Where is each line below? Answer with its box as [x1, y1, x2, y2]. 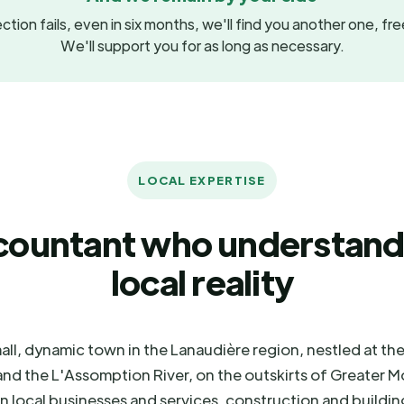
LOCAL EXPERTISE [138, 172, 266, 188]
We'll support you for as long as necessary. [60, 36, 344, 55]
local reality [110, 259, 294, 303]
